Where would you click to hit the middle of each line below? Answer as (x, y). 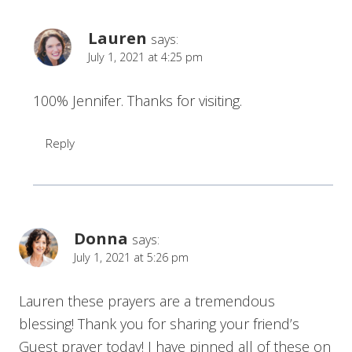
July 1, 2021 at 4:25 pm (145, 57)
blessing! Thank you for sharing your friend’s (159, 324)
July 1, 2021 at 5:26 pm (131, 257)
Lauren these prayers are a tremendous (147, 301)
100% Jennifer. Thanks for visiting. (137, 101)
